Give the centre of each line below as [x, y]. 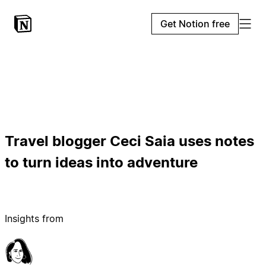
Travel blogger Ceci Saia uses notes [129, 141]
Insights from [34, 218]
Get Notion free [195, 24]
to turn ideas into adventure [101, 162]
